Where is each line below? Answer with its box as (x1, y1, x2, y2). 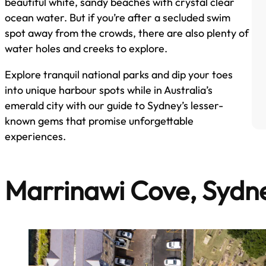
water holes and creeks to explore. (5, 42, 167, 56)
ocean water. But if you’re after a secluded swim (5, 11, 230, 25)
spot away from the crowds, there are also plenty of (5, 26, 249, 40)
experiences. (5, 129, 66, 144)
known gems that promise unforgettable (5, 114, 194, 128)
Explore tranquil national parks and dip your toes (5, 68, 233, 82)
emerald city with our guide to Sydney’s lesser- (5, 99, 223, 113)
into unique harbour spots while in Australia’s (5, 83, 213, 97)
